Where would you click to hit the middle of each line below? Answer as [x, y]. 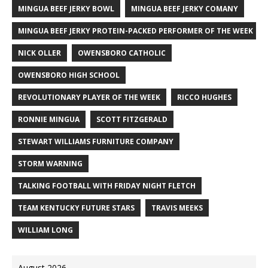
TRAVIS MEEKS [177, 208]
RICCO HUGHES [204, 97]
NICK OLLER [39, 53]
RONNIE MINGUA [49, 119]
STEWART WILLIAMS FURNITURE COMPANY [96, 141]
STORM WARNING [50, 164]
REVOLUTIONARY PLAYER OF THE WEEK [89, 97]
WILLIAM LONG [45, 230]
